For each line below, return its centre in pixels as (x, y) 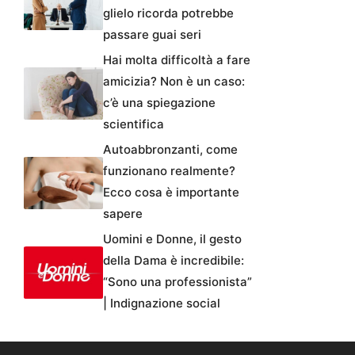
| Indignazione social (162, 303)
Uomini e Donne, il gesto (172, 239)
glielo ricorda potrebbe (168, 13)
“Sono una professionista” (177, 281)
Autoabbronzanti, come (170, 149)
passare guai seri (152, 34)
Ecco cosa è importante (171, 192)
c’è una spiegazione (159, 102)
